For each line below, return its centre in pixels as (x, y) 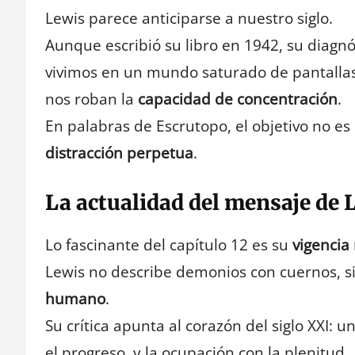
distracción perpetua (119, 153)
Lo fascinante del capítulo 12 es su (169, 244)
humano (75, 298)
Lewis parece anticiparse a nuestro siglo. (189, 19)
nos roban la (92, 99)
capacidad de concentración (238, 99)
